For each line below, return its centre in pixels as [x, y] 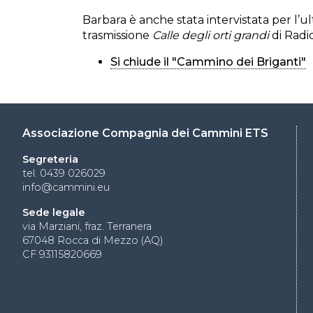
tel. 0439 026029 [64, 173]
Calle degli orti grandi [211, 35]
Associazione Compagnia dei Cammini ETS [145, 133]
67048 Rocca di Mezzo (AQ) [93, 240]
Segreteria [50, 159]
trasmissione [117, 35]
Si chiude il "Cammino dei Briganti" [208, 62]
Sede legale [54, 212]
